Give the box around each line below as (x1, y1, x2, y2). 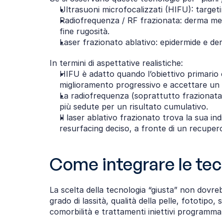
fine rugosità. (59, 26, 110, 36)
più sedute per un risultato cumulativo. (59, 102, 208, 111)
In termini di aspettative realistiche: (50, 58, 183, 68)
